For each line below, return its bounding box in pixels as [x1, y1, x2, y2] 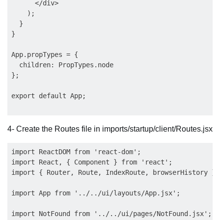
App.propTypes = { [11, 51, 78, 58]
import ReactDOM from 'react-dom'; [11, 148, 141, 156]
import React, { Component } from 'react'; [11, 158, 172, 166]
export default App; [11, 92, 86, 100]
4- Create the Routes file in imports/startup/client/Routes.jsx [7, 125, 213, 133]
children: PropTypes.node [11, 61, 113, 69]
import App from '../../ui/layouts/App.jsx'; [11, 189, 180, 197]
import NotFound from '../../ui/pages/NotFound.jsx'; [11, 210, 212, 218]
